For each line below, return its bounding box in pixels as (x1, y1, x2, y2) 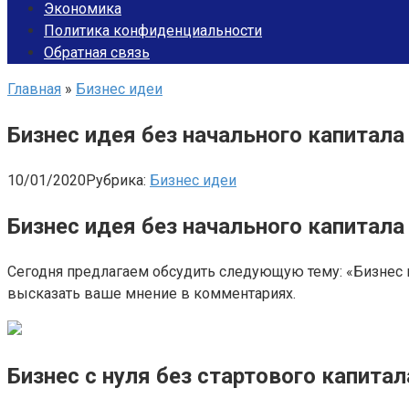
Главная (7, 80, 61, 98)
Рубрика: (86, 171, 146, 189)
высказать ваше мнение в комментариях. (7, 284, 296, 302)
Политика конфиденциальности (44, 22, 262, 39)
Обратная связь (44, 44, 150, 61)
